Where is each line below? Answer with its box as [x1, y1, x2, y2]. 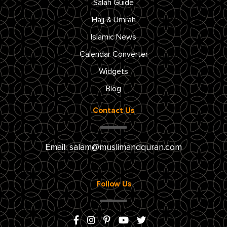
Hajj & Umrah [91, 16, 136, 24]
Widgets [99, 67, 128, 75]
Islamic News [91, 33, 136, 41]
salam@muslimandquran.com [69, 143, 182, 152]
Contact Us [93, 107, 134, 115]
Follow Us [96, 180, 131, 188]
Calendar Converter [79, 50, 148, 58]
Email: [45, 143, 69, 152]
